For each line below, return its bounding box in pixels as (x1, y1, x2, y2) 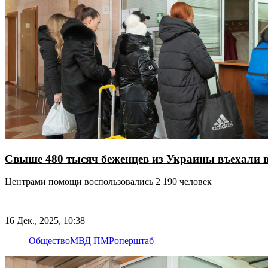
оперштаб (114, 235, 154, 246)
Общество (29, 235, 70, 246)
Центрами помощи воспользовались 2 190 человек (5, 176, 212, 187)
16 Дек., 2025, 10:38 (5, 215, 85, 226)
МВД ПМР (70, 235, 114, 246)
